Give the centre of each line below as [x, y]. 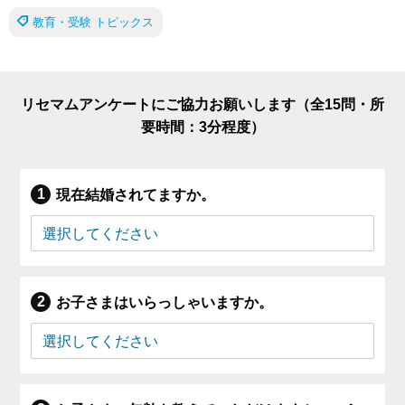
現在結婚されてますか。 [136, 195]
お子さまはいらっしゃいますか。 [165, 303]
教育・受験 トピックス [93, 22]
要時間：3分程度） [202, 127]
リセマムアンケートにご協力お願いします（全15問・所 [202, 105]
